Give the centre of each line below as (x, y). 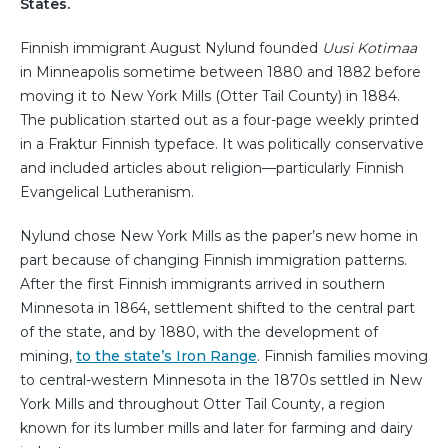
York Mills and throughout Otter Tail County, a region (202, 403)
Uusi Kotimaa (369, 47)
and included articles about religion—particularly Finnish (212, 167)
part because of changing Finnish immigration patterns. (213, 259)
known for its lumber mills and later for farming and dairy (216, 427)
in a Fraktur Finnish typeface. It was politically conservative (222, 143)
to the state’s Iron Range (166, 355)
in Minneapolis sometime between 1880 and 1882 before (220, 71)
